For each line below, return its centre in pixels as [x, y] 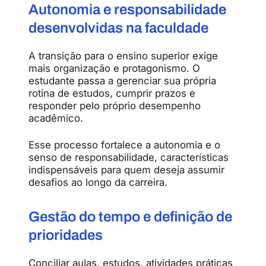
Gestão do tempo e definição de [130, 217]
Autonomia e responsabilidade [127, 10]
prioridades [66, 235]
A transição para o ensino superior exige [123, 56]
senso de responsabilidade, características [129, 158]
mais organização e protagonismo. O [114, 69]
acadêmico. [56, 118]
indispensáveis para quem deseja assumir [126, 170]
